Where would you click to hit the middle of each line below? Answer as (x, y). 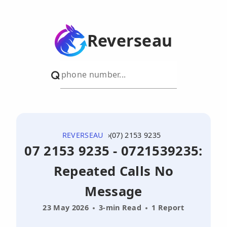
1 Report (168, 207)
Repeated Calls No (113, 171)
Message (113, 191)
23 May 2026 (66, 207)
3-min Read (120, 207)
